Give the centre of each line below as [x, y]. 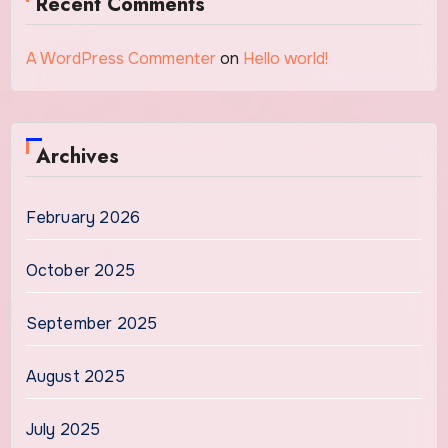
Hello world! [285, 59]
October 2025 [80, 271]
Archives [77, 157]
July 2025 [63, 430]
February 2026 [83, 218]
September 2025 [91, 324]
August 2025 [75, 377]
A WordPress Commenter [120, 59]
